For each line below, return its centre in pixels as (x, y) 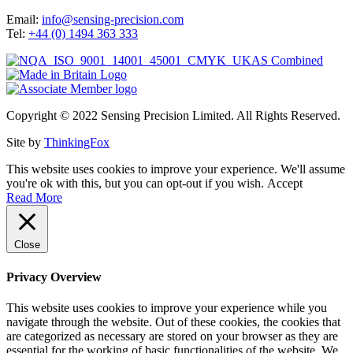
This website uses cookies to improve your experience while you (167, 307)
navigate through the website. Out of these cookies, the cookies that (173, 321)
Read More (34, 198)
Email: (24, 20)
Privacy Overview (54, 277)
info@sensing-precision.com (113, 20)
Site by (25, 143)
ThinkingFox (77, 143)
